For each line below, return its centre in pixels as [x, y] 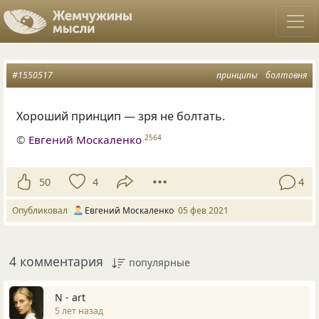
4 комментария [56, 262]
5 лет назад [79, 310]
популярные [159, 263]
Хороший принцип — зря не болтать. [121, 116]
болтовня [286, 75]
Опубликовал [42, 211]
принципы [237, 75]
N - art [70, 297]
